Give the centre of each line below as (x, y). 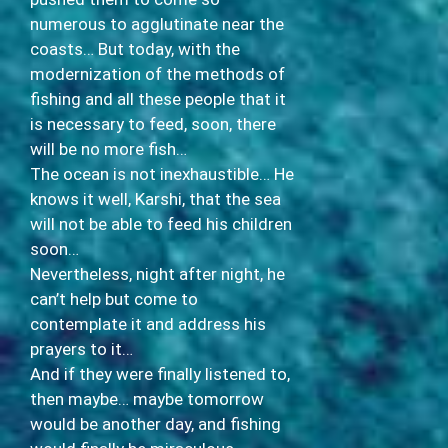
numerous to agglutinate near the (157, 23)
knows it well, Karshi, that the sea (155, 198)
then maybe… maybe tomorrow (147, 398)
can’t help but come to (114, 298)
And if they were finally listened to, (160, 373)
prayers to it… (81, 348)
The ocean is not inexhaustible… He (162, 173)
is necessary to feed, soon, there (153, 123)
